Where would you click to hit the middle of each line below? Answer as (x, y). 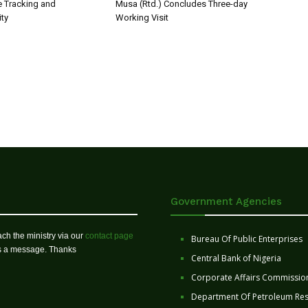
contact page (109, 236)
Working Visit (142, 18)
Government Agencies (226, 202)
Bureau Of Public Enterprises (247, 239)
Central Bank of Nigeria (236, 258)
